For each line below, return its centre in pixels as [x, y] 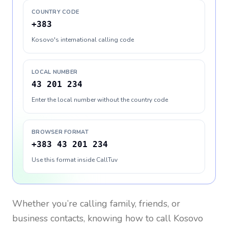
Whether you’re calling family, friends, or [96, 204]
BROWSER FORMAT [60, 132]
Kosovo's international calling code [83, 40]
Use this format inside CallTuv [75, 160]
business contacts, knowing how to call [93, 218]
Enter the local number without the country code [100, 100]
